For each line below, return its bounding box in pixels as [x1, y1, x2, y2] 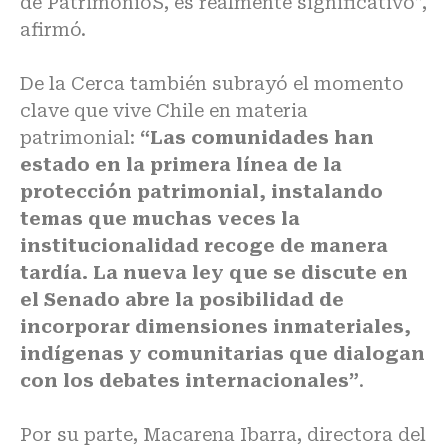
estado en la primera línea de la [20, 153, 342, 175]
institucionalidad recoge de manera [20, 234, 388, 256]
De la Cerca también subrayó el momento [20, 72, 404, 94]
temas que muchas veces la [20, 207, 300, 229]
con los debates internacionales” [20, 369, 359, 391]
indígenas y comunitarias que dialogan [20, 342, 425, 364]
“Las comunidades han [135, 126, 374, 148]
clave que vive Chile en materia [20, 99, 308, 121]
